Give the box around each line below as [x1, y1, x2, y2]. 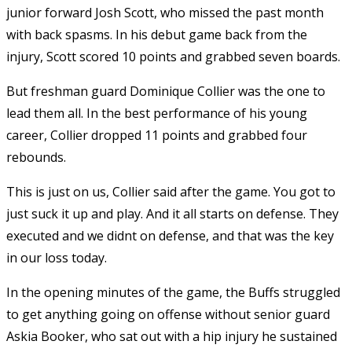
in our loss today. [6, 249, 107, 267]
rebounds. [6, 148, 66, 167]
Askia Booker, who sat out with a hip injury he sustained [6, 328, 337, 346]
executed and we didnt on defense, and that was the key [6, 227, 334, 245]
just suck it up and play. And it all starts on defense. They [6, 205, 339, 223]
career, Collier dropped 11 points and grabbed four [6, 126, 307, 145]
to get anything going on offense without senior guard [6, 306, 330, 324]
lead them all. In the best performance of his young [6, 104, 307, 123]
